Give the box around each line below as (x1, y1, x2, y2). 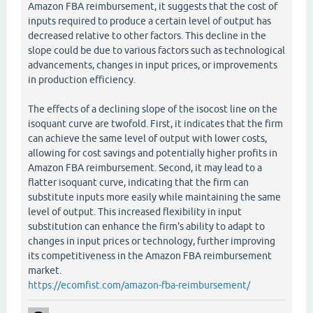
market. (28, 265, 61, 277)
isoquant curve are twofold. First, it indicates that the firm (28, 118, 283, 130)
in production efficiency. (28, 74, 136, 86)
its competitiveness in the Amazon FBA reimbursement (28, 250, 272, 262)
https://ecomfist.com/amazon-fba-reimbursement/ (28, 279, 250, 291)
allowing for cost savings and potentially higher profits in (28, 147, 277, 159)
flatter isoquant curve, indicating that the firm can (28, 177, 249, 189)
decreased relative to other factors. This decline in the (28, 30, 266, 42)
